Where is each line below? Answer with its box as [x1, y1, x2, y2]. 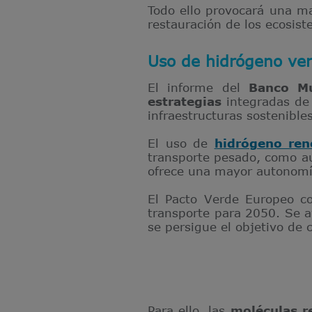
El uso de [148, 136, 214, 150]
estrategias [148, 94, 221, 108]
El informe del [148, 80, 249, 94]
